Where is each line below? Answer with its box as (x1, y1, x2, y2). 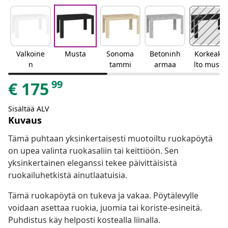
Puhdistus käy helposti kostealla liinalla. (8, 214, 160, 226)
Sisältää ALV (8, 104, 49, 114)
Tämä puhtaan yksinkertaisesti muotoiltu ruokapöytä (8, 133, 213, 145)
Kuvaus (8, 114, 42, 127)
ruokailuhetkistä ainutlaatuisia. (8, 169, 127, 181)
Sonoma (106, 49, 134, 59)
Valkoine (16, 49, 45, 59)
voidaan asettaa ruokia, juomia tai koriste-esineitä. (8, 202, 202, 214)
